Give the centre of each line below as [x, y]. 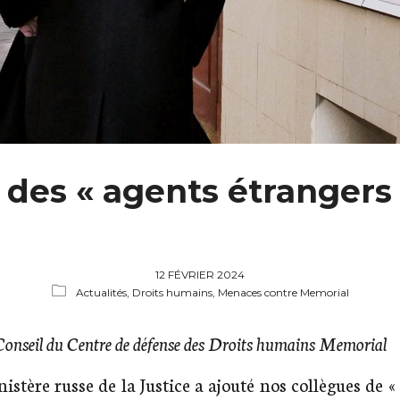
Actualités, [104, 293]
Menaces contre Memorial [283, 293]
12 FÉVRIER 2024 [200, 275]
